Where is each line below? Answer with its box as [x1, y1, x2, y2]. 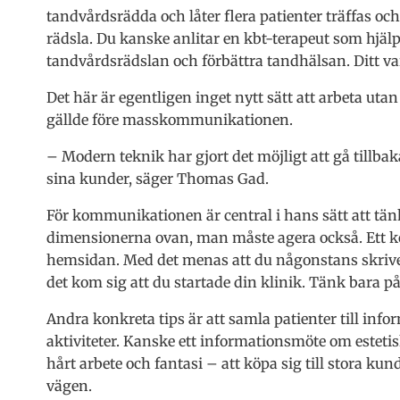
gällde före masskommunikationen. [46, 110, 293, 129]
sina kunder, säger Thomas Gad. [46, 169, 269, 187]
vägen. [46, 376, 92, 395]
